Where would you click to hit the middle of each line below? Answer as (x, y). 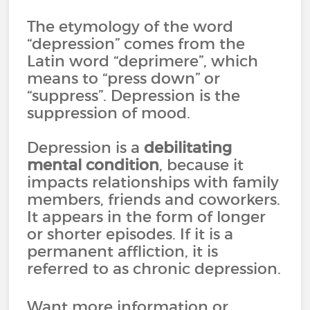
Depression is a (86, 147)
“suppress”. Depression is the (134, 95)
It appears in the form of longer (147, 217)
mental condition (93, 165)
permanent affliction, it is (123, 251)
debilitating (188, 147)
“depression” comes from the (136, 44)
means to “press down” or (124, 78)
